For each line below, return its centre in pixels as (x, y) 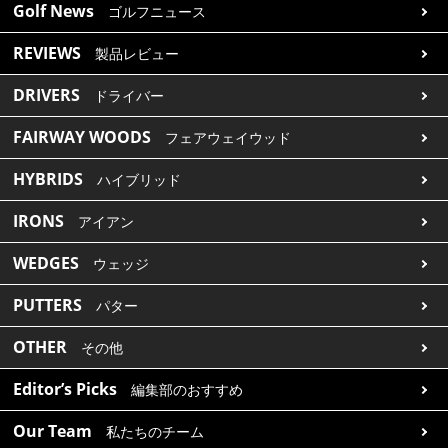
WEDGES (46, 263)
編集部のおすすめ (187, 390)
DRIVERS (47, 95)
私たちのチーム (155, 432)
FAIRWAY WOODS (82, 137)
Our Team (53, 431)
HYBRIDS (48, 179)
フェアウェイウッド (228, 138)
